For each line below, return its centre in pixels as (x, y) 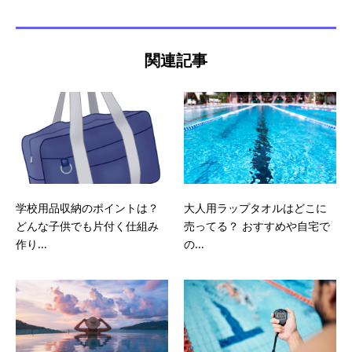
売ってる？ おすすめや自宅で (257, 225)
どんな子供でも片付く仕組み (87, 225)
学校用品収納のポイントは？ (87, 207)
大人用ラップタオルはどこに (255, 207)
